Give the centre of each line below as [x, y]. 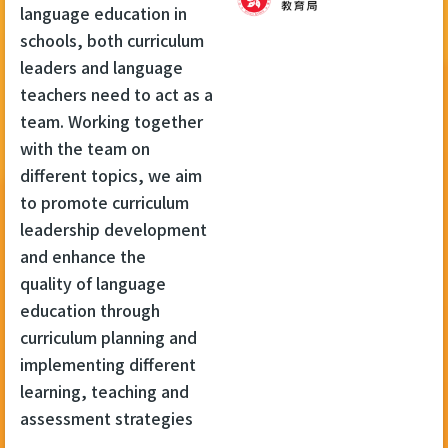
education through [90, 309]
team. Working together [111, 120]
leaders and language [101, 66]
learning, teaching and [104, 390]
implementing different [108, 363]
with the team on [85, 147]
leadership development [113, 228]
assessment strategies [106, 417]
